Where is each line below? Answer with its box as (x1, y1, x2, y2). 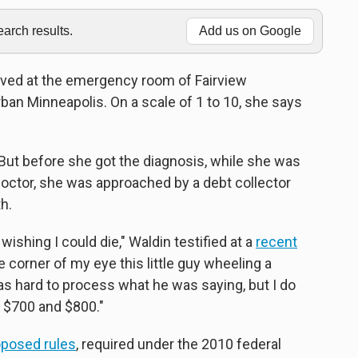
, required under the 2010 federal (76, 336, 281, 352)
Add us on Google (199, 24, 301, 38)
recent (256, 233, 297, 250)
